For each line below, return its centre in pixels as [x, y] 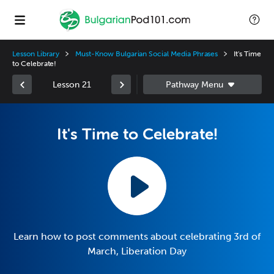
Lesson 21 [72, 84]
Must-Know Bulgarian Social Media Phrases [147, 54]
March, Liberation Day [137, 251]
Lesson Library [36, 54]
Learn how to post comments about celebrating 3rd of [137, 236]
